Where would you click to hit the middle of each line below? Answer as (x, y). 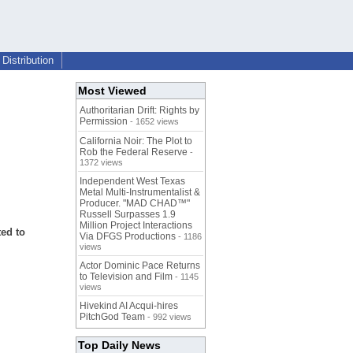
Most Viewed (112, 91)
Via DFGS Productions (128, 237)
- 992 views (168, 317)
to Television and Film (126, 277)
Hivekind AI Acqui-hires (129, 306)
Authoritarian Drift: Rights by (139, 111)
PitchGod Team (112, 317)
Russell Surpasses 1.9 (128, 215)
